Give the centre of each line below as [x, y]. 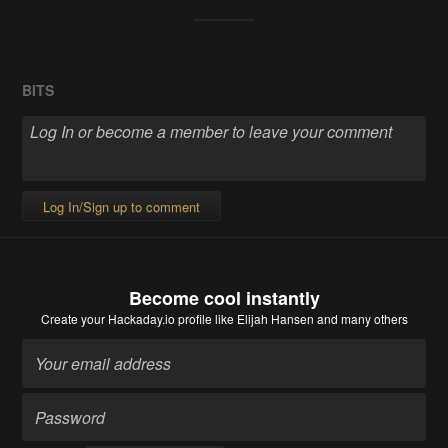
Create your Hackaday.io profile [126, 319]
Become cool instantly [224, 298]
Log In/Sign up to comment [122, 207]
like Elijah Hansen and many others [309, 319]
